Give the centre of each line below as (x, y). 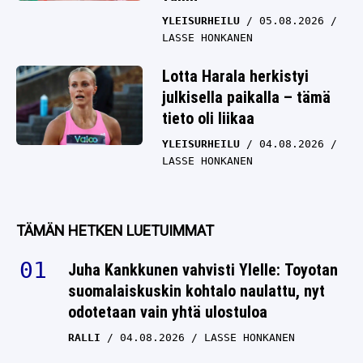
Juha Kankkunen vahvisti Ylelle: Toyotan (203, 270)
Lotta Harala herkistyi (235, 77)
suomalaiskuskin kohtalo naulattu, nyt (196, 291)
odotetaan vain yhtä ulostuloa (168, 312)
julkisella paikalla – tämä (246, 98)
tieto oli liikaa (208, 119)
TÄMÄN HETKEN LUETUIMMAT (115, 231)
